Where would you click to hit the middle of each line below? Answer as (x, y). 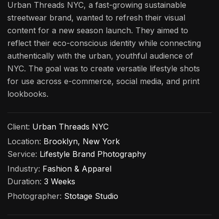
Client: (20, 127)
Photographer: (36, 196)
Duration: (26, 181)
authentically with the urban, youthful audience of (100, 56)
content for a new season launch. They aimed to (98, 30)
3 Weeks (60, 181)
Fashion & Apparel (77, 169)
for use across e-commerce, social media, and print (103, 81)
